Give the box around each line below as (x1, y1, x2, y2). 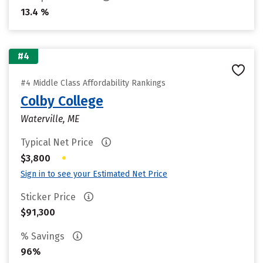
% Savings (21, 231, 67, 242)
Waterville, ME (21, 113, 79, 124)
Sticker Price (21, 191, 78, 203)
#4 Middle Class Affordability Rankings (21, 78, 166, 88)
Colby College (21, 93, 103, 109)
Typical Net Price (21, 137, 96, 148)
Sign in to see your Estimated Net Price (21, 169, 167, 179)
